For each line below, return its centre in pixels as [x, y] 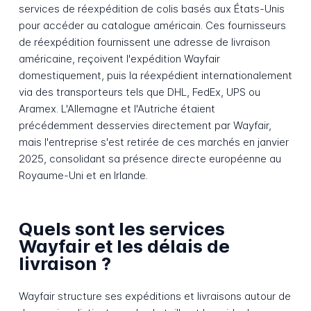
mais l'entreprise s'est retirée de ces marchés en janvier [153, 142]
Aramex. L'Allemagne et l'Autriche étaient [117, 108]
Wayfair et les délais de [124, 246]
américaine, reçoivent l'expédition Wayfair [119, 58]
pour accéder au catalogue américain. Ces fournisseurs [152, 25]
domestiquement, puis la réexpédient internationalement [155, 75]
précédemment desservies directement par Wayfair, [145, 125]
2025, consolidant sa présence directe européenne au [150, 158]
